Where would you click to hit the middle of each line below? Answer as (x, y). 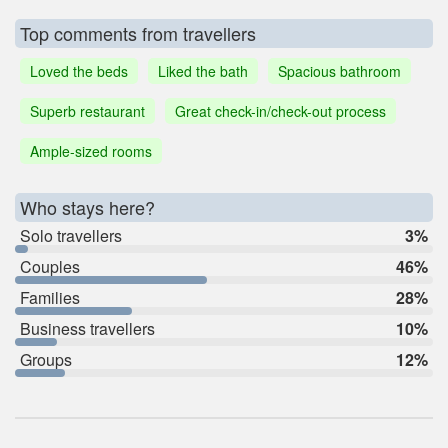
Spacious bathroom (339, 70)
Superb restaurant (87, 110)
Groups (46, 359)
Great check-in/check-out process (280, 110)
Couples (50, 266)
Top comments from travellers (138, 32)
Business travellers (87, 328)
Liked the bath (203, 70)
